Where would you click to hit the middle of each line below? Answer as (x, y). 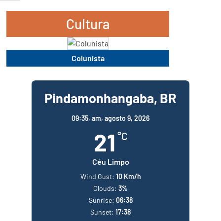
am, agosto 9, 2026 (121, 118)
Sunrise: (101, 200)
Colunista (88, 58)
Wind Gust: (97, 176)
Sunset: (102, 212)
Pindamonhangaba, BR (110, 97)
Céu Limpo (110, 161)
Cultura (88, 23)
